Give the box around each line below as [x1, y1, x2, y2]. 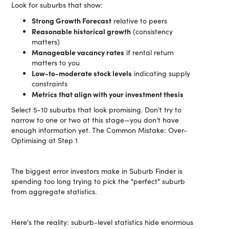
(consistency [131, 27, 173, 36]
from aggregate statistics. [11, 187, 97, 196]
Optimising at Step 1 [11, 135, 78, 145]
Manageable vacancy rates [32, 47, 125, 57]
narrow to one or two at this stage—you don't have [11, 115, 179, 125]
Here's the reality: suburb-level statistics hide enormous [11, 217, 194, 227]
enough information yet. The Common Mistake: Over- [11, 125, 188, 135]
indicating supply [132, 68, 191, 78]
